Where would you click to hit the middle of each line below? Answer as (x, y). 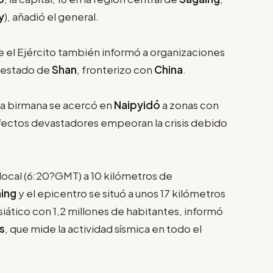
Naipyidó (137, 105)
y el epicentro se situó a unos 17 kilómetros (122, 193)
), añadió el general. (51, 16)
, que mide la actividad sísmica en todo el (103, 228)
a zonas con (190, 105)
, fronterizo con (115, 69)
